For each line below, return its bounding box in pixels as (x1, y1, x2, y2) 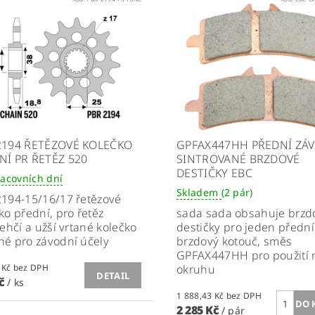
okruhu (176, 262, 215, 278)
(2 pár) (221, 186, 253, 200)
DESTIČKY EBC (176, 165, 252, 181)
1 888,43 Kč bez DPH (226, 290, 262, 302)
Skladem (176, 186, 221, 200)
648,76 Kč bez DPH (13, 262, 49, 274)
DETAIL (96, 269, 130, 283)
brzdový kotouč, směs (176, 233, 292, 250)
